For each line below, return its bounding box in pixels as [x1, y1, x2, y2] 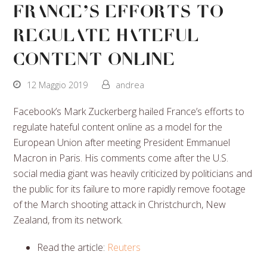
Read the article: [37, 240, 108, 254]
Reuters [107, 240, 141, 254]
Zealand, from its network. [13, 213, 123, 226]
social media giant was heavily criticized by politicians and [13, 166, 253, 180]
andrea [116, 78, 145, 91]
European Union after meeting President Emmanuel [13, 135, 231, 149]
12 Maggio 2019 [27, 78, 88, 91]
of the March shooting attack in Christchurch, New [13, 197, 226, 211]
